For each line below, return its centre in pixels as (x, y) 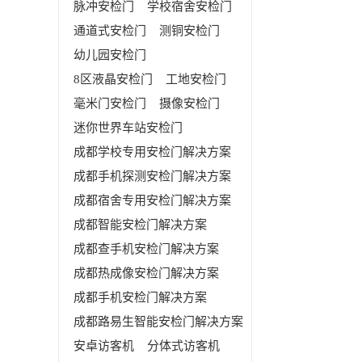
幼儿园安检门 (110, 55)
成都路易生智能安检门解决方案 (158, 322)
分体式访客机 (183, 346)
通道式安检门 (110, 31)
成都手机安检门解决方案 (140, 297)
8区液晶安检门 (113, 79)
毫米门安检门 (110, 103)
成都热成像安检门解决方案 (146, 273)
